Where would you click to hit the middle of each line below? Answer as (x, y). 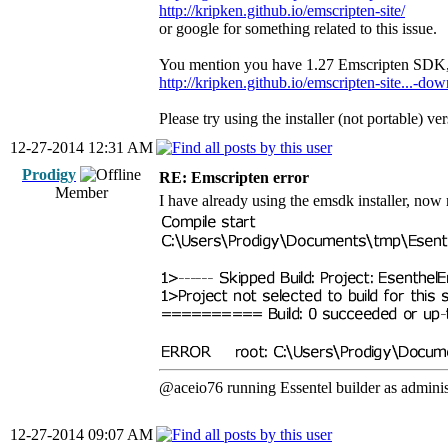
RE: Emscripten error (234, 177)
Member (81, 192)
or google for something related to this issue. (298, 28)
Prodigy (49, 174)
